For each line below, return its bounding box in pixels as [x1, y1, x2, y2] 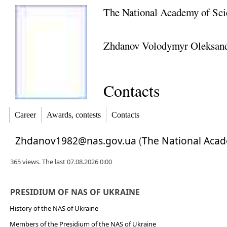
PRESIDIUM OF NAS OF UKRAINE [10, 186, 140, 198]
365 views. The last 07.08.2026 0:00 [10, 157, 112, 166]
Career [15, 110, 36, 120]
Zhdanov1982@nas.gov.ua [15, 134, 136, 147]
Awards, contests [47, 110, 101, 120]
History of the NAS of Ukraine [9, 204, 98, 213]
